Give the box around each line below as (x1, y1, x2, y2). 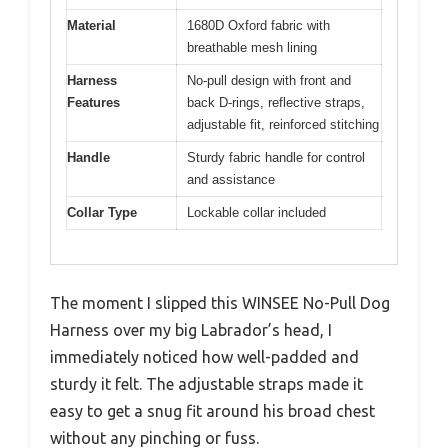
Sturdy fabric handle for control (187, 149, 365, 165)
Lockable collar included (187, 204, 326, 220)
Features (67, 94, 120, 110)
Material (67, 17, 116, 33)
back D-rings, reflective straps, (187, 94, 365, 110)
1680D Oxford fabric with (187, 17, 330, 33)
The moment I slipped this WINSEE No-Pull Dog (50, 294, 390, 313)
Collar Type (67, 204, 137, 220)
